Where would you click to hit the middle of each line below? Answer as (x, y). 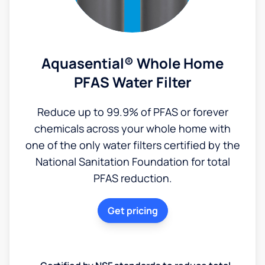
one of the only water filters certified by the (132, 145)
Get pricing (132, 210)
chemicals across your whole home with (132, 128)
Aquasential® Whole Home (132, 63)
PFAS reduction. (132, 178)
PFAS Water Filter (132, 82)
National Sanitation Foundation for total (132, 161)
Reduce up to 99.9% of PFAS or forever (132, 112)
